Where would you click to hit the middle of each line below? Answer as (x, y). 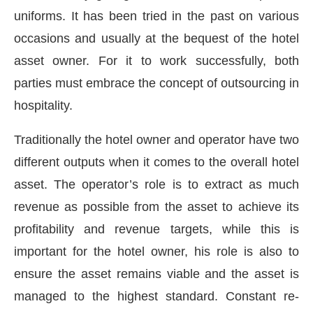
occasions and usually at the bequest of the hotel (156, 38)
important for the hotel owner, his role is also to (156, 251)
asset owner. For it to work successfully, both (156, 60)
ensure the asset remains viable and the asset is (156, 274)
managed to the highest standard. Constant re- (156, 296)
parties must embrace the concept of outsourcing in (156, 83)
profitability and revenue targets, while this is (156, 229)
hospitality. (43, 105)
